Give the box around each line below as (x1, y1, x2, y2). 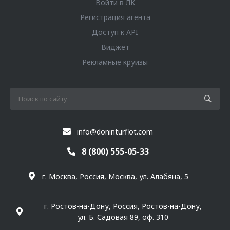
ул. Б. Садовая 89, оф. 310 (77, 212, 168, 222)
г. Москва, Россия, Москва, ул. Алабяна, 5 (42, 171, 188, 181)
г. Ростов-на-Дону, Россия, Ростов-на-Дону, (44, 201, 202, 211)
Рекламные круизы (82, 57, 148, 67)
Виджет (101, 42, 129, 52)
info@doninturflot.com (77, 126, 153, 137)
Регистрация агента (80, 12, 150, 23)
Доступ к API (92, 27, 138, 37)
